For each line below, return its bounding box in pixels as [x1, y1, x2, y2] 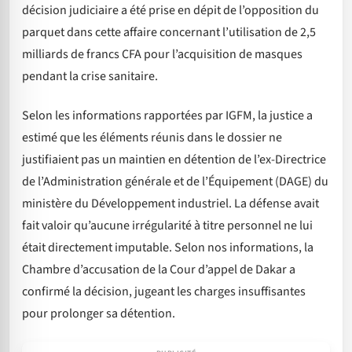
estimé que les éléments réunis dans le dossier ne [22, 129, 282, 147]
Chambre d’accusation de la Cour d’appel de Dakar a [22, 261, 295, 279]
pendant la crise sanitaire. [22, 67, 158, 85]
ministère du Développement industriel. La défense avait [22, 195, 319, 213]
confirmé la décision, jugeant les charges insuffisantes [22, 283, 306, 301]
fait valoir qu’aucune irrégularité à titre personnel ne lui [22, 217, 313, 235]
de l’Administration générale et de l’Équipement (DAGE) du [22, 173, 328, 191]
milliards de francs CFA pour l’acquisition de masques [22, 45, 302, 63]
